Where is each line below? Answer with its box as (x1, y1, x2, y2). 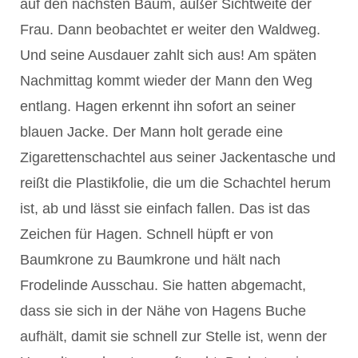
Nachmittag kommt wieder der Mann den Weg (20, 72, 312, 89)
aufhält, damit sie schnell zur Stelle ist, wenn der (20, 328, 327, 344)
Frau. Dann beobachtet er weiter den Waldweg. (20, 21, 320, 38)
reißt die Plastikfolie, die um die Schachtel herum (20, 174, 331, 191)
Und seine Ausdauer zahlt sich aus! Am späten (20, 46, 316, 63)
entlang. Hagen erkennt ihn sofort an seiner (20, 97, 296, 114)
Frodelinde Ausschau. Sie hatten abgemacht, (20, 276, 306, 293)
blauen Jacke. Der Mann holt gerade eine (20, 123, 283, 140)
